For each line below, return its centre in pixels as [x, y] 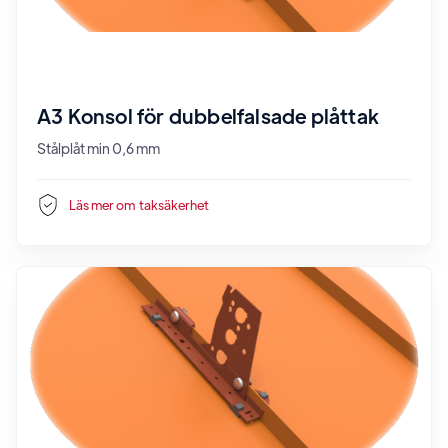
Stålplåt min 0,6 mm [98, 148]
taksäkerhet [174, 204]
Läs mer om [102, 204]
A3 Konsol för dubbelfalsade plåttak [208, 115]
